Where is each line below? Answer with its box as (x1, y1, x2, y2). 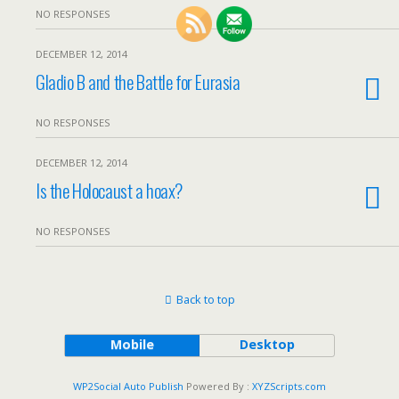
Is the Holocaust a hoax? (36, 176, 183, 204)
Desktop (239, 336, 295, 353)
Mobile (110, 336, 154, 353)
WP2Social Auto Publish (73, 379, 183, 393)
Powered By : (183, 379, 252, 393)
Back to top (175, 291, 235, 307)
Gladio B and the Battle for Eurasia (36, 68, 240, 95)
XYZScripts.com (252, 379, 326, 393)
